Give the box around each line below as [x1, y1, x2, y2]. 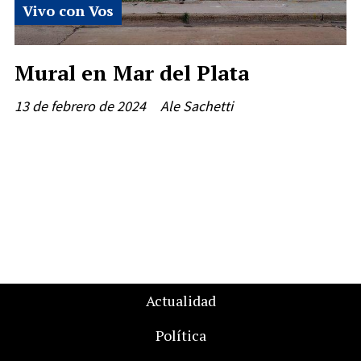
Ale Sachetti [160, 96, 233, 115]
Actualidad [145, 291, 216, 310]
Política [155, 326, 206, 345]
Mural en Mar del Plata [15, 58, 249, 86]
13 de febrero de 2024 [15, 96, 146, 115]
